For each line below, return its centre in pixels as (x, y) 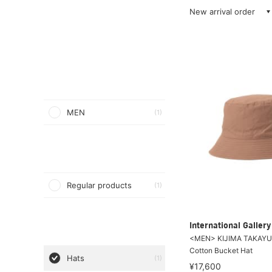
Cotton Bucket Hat (221, 250)
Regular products (99, 185)
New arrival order (222, 12)
